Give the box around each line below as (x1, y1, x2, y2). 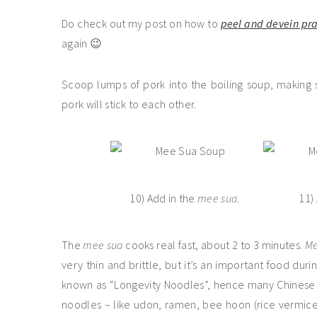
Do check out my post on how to (62, 16, 221, 31)
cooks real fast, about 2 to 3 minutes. (122, 238, 305, 253)
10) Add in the (129, 191, 198, 206)
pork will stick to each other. (62, 97, 197, 112)
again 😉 (62, 36, 103, 51)
